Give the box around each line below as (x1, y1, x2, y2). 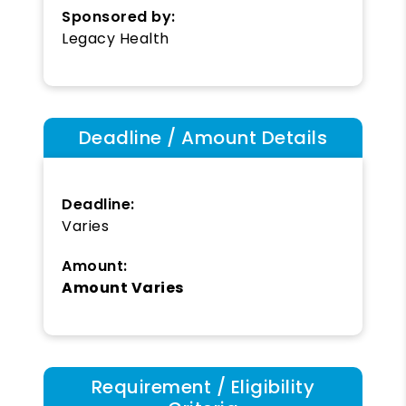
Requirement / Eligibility (91, 373, 315, 400)
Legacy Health (62, 27, 169, 49)
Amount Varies (62, 276, 184, 298)
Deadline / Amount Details (78, 124, 328, 150)
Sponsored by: (62, 5, 176, 27)
